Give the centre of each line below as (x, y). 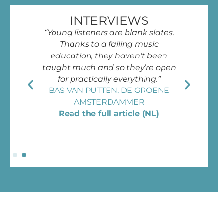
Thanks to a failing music (109, 44)
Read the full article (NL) (109, 114)
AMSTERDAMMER (109, 102)
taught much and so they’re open (109, 67)
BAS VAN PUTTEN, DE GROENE (109, 91)
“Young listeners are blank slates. (109, 32)
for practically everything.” (109, 79)
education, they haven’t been (109, 55)
